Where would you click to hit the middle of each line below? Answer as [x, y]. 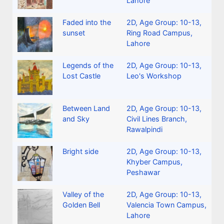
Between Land [86, 108]
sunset [74, 33]
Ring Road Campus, [159, 33]
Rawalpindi [144, 129]
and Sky [76, 119]
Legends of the [88, 65]
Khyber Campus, [154, 162]
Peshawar [143, 172]
